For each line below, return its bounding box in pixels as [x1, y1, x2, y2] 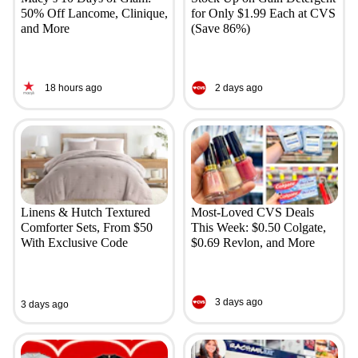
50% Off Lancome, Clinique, [20, 6, 168, 21]
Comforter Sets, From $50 [20, 221, 153, 235]
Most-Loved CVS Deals [190, 205, 314, 220]
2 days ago [214, 82, 263, 93]
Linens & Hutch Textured [20, 205, 150, 220]
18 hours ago [44, 82, 102, 93]
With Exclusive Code [20, 236, 128, 250]
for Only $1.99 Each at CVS [190, 6, 336, 21]
